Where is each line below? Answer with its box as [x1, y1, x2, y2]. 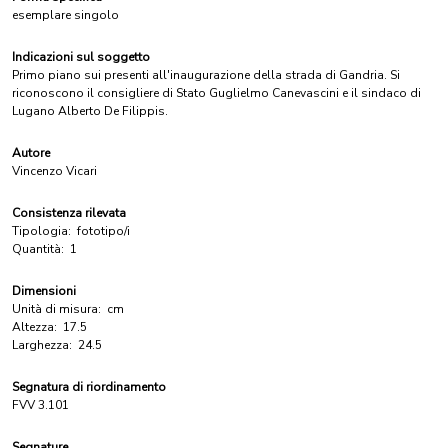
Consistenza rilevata [12, 205, 126, 221]
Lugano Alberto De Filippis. [12, 103, 168, 119]
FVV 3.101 [12, 397, 69, 413]
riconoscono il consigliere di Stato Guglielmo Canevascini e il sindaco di [12, 85, 421, 101]
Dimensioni [12, 283, 76, 299]
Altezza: [12, 319, 57, 335]
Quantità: [12, 241, 64, 257]
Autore [12, 145, 50, 161]
